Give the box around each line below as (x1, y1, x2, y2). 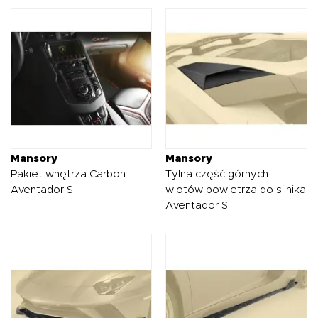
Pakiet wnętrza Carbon (11, 169, 126, 180)
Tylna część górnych (165, 169, 269, 180)
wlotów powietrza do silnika (165, 185, 307, 196)
